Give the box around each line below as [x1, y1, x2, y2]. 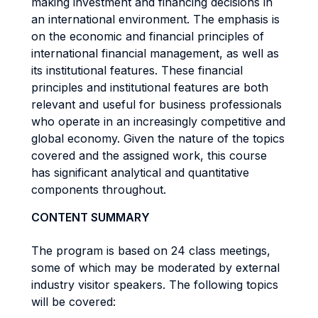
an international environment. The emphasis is [31, 12, 280, 26]
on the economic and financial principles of [31, 29, 264, 43]
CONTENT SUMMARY [31, 210, 150, 224]
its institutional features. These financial [31, 63, 243, 77]
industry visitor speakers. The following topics [31, 278, 278, 292]
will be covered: [31, 295, 116, 309]
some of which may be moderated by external [31, 261, 280, 275]
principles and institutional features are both [31, 80, 268, 94]
